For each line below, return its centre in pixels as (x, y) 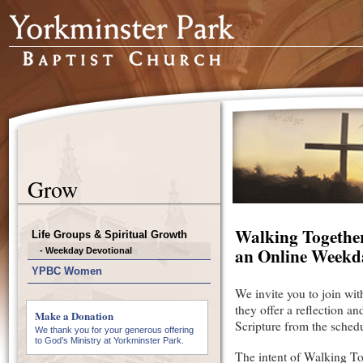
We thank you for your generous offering (114, 330)
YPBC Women (67, 271)
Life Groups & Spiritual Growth (109, 235)
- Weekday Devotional (86, 250)
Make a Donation (74, 316)
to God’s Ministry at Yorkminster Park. (109, 340)
